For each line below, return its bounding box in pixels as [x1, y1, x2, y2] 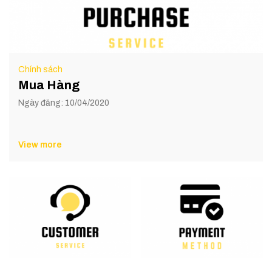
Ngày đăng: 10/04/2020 [18, 98, 109, 107]
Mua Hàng [18, 78, 80, 92]
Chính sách [18, 64, 63, 74]
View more [18, 140, 62, 149]
